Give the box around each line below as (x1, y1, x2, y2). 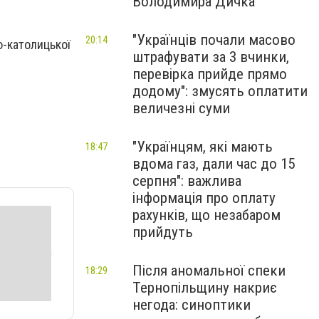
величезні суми (132, 100, 230, 117)
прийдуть (132, 224, 193, 241)
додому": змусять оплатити (132, 83, 308, 100)
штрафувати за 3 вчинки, (132, 48, 289, 66)
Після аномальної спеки (132, 262, 286, 279)
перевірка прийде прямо (132, 66, 287, 83)
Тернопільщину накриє (132, 279, 277, 296)
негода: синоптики (132, 296, 251, 313)
